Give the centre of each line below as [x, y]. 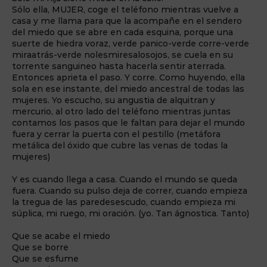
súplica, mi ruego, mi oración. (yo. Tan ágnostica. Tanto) [132, 214]
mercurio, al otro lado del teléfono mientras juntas [121, 112]
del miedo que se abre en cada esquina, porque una [122, 32]
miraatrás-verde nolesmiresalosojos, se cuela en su [122, 55]
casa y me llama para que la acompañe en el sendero [127, 21]
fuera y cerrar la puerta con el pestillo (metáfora [116, 134]
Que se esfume [45, 259]
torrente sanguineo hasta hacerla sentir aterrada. [119, 66]
